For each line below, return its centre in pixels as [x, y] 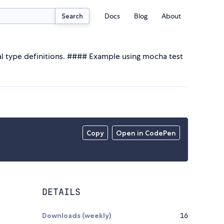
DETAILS [61, 192]
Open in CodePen [146, 133]
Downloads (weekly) [77, 216]
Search [72, 16]
